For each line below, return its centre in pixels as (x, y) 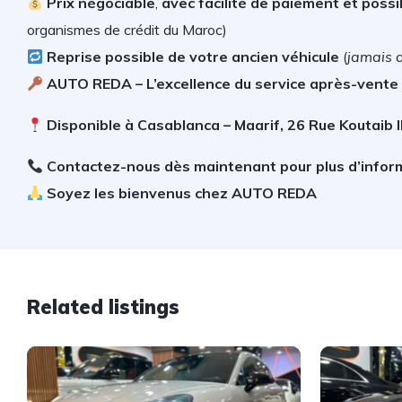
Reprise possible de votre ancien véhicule (195, 57)
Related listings (103, 307)
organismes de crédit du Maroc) (127, 30)
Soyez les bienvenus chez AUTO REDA (182, 193)
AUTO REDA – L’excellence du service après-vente (223, 83)
